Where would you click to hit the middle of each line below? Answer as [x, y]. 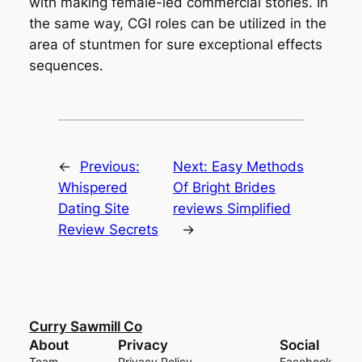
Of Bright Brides [225, 188]
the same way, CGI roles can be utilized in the [177, 24]
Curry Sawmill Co [85, 327]
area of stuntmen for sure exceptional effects [175, 45]
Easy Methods [258, 167]
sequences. [66, 66]
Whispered [93, 188]
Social [300, 345]
